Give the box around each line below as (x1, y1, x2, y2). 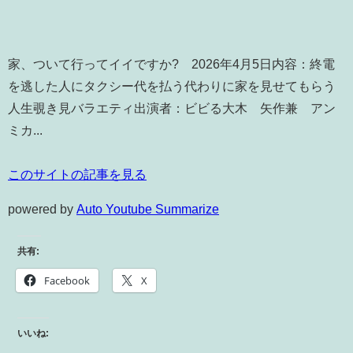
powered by (8, 203, 76, 216)
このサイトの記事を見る (8, 168, 147, 181)
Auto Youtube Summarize (76, 203, 219, 216)
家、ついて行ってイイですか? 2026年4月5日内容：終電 (8, 58, 335, 71)
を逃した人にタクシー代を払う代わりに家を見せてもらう (8, 80, 336, 93)
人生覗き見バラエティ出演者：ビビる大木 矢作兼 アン (8, 102, 336, 115)
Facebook (44, 273, 90, 288)
